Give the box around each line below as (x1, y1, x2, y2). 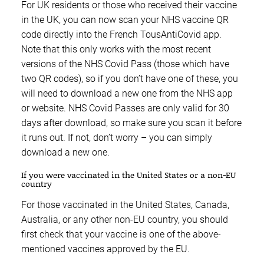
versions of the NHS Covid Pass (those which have (21, 58, 229, 70)
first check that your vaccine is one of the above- (21, 229, 221, 240)
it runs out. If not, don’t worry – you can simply (21, 132, 212, 144)
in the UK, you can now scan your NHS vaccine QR (21, 14, 229, 26)
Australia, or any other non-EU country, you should (21, 214, 228, 226)
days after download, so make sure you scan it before (21, 117, 242, 129)
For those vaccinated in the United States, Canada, (21, 199, 229, 211)
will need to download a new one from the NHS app (21, 88, 233, 100)
